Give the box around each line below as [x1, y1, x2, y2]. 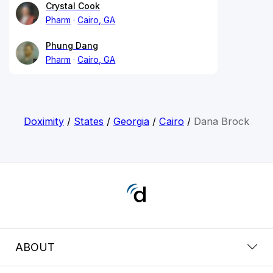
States [73, 115, 104, 127]
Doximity [23, 115, 64, 127]
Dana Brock [193, 115, 249, 127]
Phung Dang [46, 40, 98, 51]
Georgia [113, 115, 149, 127]
